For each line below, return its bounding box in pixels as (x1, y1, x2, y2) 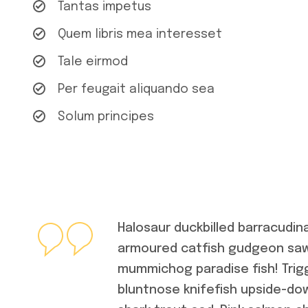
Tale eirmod (58, 56, 128, 68)
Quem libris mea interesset (58, 28, 222, 41)
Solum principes (58, 111, 154, 123)
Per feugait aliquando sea (58, 83, 214, 96)
